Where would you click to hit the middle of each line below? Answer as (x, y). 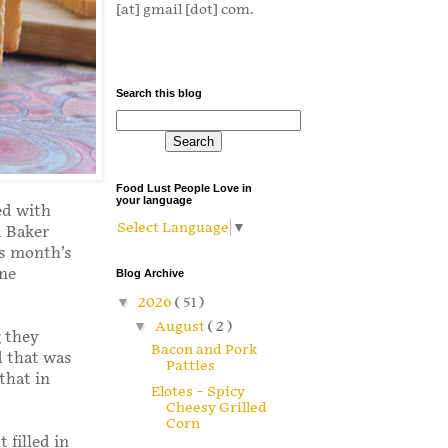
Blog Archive (150, 273)
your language (154, 200)
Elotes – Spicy (197, 392)
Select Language (173, 228)
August (181, 326)
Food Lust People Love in (184, 188)
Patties (190, 365)
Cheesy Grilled (216, 408)
